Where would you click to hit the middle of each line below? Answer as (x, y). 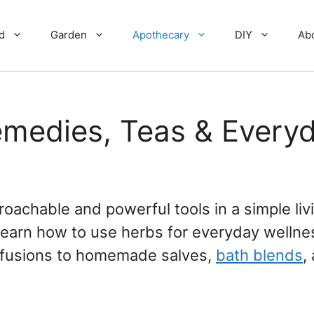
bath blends (259, 255)
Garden (69, 35)
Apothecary (161, 35)
